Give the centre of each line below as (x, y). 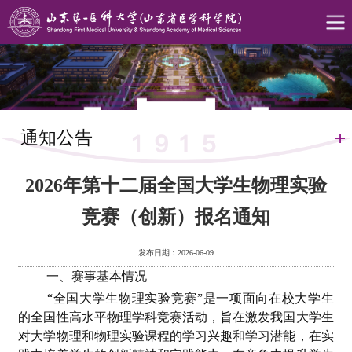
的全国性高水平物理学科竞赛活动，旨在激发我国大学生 (176, 317)
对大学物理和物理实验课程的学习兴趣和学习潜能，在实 (176, 336)
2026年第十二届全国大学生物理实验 (176, 185)
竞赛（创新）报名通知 (176, 217)
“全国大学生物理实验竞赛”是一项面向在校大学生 (189, 299)
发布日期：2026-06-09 (176, 253)
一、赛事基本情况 (95, 276)
